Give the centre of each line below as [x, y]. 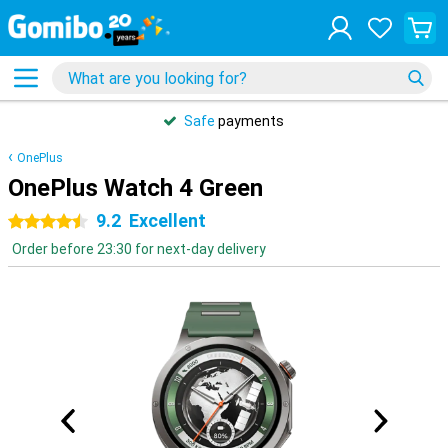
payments [249, 121]
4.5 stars [76, 222]
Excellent [167, 220]
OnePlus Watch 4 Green [135, 188]
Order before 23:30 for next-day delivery [139, 249]
